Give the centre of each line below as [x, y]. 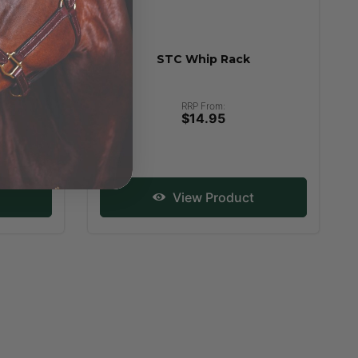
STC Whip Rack [204, 60]
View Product [212, 198]
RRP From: [204, 106]
